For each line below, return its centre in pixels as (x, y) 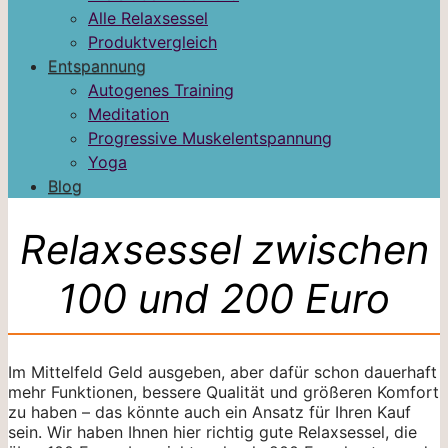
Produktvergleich (152, 42)
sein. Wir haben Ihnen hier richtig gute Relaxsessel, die (212, 431)
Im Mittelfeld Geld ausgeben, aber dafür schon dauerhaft (222, 371)
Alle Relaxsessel (148, 18)
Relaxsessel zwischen (224, 249)
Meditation (128, 114)
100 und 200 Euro (224, 298)
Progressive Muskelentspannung (210, 138)
